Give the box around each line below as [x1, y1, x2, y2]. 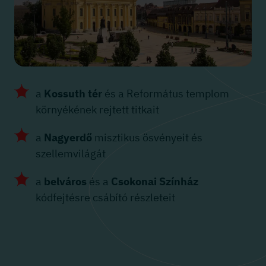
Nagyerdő [44, 131, 92, 145]
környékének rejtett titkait [36, 103, 159, 117]
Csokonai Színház [111, 175, 198, 189]
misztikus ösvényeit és [92, 131, 202, 145]
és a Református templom [102, 87, 229, 101]
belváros [44, 175, 87, 189]
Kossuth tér [44, 87, 102, 101]
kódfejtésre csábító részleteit [36, 191, 175, 205]
